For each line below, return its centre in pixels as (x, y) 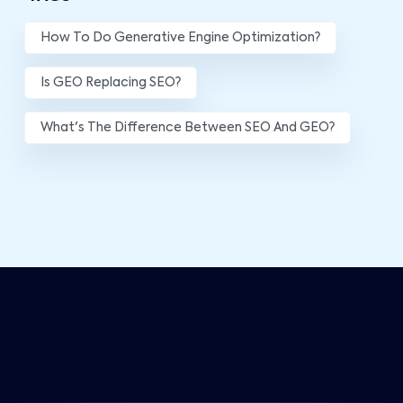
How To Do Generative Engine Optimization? (180, 37)
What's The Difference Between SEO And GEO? (188, 127)
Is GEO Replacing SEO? (111, 82)
